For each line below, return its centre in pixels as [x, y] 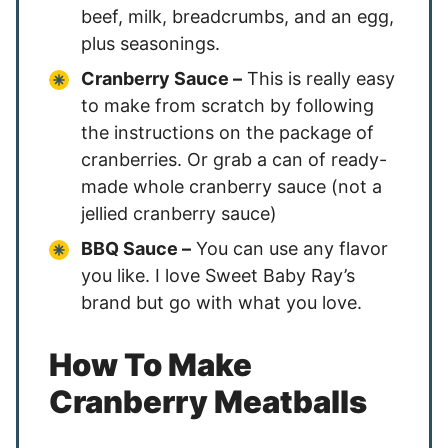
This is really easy [318, 78]
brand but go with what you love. [221, 302]
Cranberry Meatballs [208, 401]
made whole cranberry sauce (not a [231, 186]
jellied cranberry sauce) [179, 213]
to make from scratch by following [227, 105]
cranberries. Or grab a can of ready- [234, 159]
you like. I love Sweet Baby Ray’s [218, 275]
